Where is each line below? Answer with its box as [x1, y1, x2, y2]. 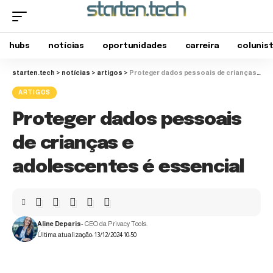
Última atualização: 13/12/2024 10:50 [37, 231, 136, 239]
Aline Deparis [37, 220, 81, 228]
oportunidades [102, 41, 167, 50]
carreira [185, 41, 219, 50]
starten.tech [12, 69, 55, 77]
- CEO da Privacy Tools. [80, 220, 147, 228]
